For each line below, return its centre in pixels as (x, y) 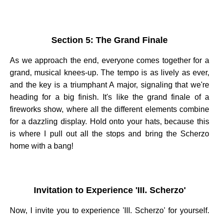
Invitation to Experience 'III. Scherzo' (109, 190)
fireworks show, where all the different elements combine (109, 109)
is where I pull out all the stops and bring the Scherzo (109, 133)
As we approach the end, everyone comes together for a (109, 60)
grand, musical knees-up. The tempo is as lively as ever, (109, 72)
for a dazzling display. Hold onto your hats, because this (109, 121)
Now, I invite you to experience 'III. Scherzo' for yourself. (109, 210)
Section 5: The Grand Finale (109, 40)
